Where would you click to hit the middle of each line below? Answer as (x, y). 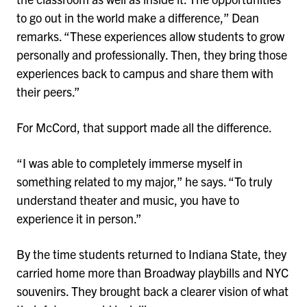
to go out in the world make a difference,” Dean (138, 18)
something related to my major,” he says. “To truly (144, 181)
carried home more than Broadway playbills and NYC (152, 272)
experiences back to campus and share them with (145, 73)
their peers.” (49, 92)
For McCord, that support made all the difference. (145, 127)
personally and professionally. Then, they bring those (152, 55)
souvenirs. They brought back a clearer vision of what (152, 291)
